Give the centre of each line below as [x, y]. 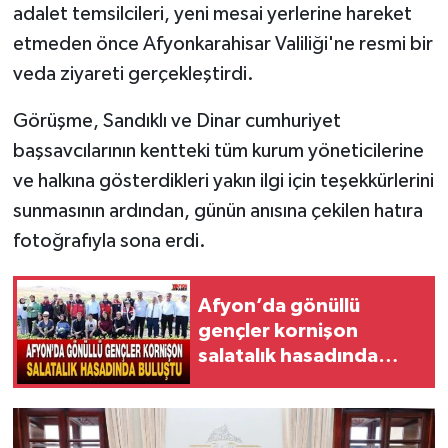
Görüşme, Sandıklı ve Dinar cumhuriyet [176, 120]
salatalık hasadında [288, 356]
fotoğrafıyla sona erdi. [109, 240]
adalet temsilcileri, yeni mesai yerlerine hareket [212, 13]
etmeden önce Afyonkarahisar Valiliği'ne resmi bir [222, 43]
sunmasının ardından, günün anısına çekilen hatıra [217, 210]
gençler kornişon [278, 331]
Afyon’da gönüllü [279, 306]
